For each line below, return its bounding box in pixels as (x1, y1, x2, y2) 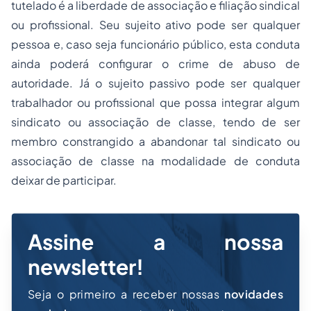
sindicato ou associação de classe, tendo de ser (11, 115, 300, 130)
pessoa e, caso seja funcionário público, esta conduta (11, 37, 300, 52)
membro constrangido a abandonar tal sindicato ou (11, 134, 300, 149)
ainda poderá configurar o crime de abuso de (11, 56, 300, 72)
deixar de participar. (11, 173, 117, 188)
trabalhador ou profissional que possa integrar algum (11, 95, 300, 110)
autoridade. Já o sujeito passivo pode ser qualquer (11, 76, 300, 91)
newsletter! (28, 253, 144, 280)
